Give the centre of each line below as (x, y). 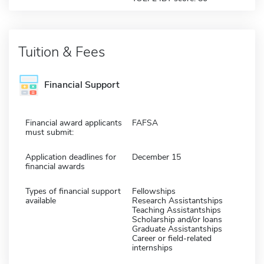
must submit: (49, 132)
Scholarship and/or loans (177, 219)
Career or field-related (172, 238)
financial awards (55, 166)
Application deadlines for (71, 157)
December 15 (156, 157)
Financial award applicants (74, 123)
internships (152, 247)
